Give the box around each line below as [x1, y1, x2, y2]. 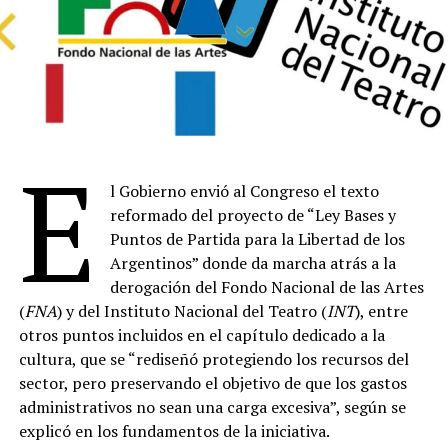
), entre [354, 300, 408, 323]
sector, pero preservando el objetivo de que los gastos [18, 372, 407, 395]
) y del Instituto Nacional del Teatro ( [56, 300, 327, 323]
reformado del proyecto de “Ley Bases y [110, 204, 397, 227]
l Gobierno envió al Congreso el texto [110, 180, 380, 203]
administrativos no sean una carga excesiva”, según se [18, 396, 406, 419]
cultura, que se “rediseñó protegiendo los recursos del [18, 348, 409, 371]
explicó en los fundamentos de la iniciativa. [18, 420, 330, 443]
